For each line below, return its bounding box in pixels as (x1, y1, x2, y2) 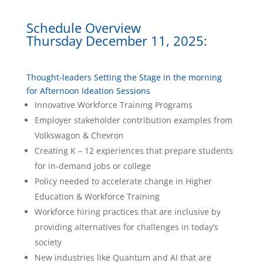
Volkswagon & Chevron (34, 130, 124, 141)
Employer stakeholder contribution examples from (34, 114, 232, 126)
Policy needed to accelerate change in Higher (34, 176, 212, 187)
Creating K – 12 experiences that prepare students (34, 145, 233, 157)
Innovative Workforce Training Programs (34, 99, 193, 111)
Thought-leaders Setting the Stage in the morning (26, 72, 222, 83)
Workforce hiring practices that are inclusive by (34, 206, 221, 218)
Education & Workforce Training (34, 191, 160, 203)
